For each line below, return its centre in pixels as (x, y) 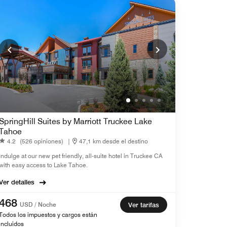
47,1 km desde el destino (113, 141)
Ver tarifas (144, 205)
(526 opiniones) (42, 141)
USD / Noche (38, 205)
